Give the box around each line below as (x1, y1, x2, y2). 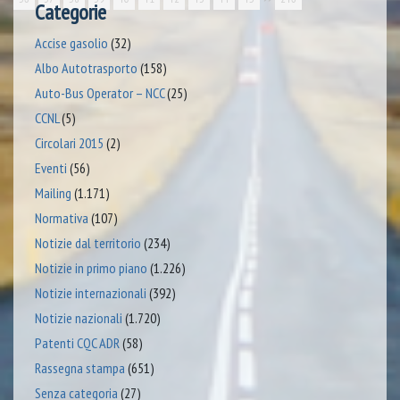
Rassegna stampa (35, 358, 125, 377)
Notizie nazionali (35, 308, 122, 327)
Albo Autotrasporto (35, 58, 137, 77)
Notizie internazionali (35, 283, 146, 302)
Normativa (35, 208, 88, 227)
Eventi (35, 158, 67, 177)
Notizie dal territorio (35, 233, 141, 252)
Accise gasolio (35, 33, 108, 52)
